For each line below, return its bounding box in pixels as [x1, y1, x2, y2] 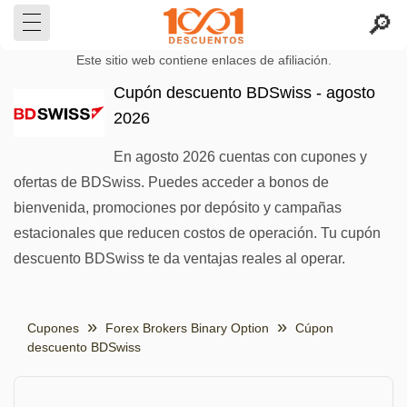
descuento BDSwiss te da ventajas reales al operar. [14, 251, 345, 266]
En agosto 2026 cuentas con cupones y [114, 149, 367, 164]
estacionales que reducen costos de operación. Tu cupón [14, 225, 381, 241]
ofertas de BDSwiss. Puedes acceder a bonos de [14, 174, 329, 190]
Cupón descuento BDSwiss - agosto [114, 84, 375, 102]
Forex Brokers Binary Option [105, 321, 269, 335]
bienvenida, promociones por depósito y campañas [14, 200, 342, 215]
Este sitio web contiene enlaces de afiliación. [75, 54, 332, 67]
